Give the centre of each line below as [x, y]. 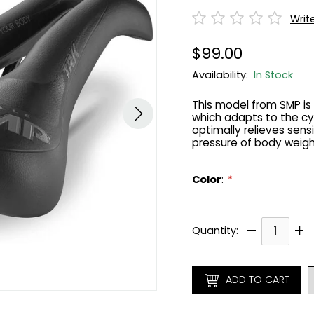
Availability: [223, 75]
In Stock [273, 75]
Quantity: [215, 231]
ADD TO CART [257, 280]
